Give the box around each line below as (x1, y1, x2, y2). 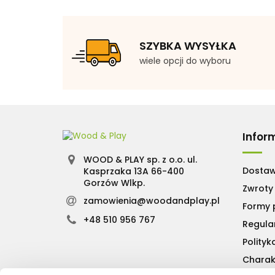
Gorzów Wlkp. (83, 176, 145, 189)
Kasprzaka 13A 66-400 (83, 165, 184, 177)
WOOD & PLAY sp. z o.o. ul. (83, 153, 197, 166)
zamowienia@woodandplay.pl (83, 194, 220, 207)
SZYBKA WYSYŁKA (139, 37, 236, 53)
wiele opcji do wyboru (139, 54, 231, 67)
